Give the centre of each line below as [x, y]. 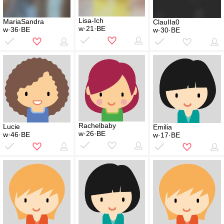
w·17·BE [166, 135]
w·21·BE [92, 29]
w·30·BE [166, 30]
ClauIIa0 [166, 22]
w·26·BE [92, 134]
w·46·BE [16, 135]
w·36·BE [16, 30]
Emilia [162, 127]
